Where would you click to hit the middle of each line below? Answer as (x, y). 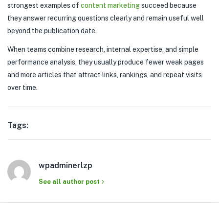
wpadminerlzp (66, 165)
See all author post (69, 182)
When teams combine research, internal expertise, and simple (103, 49)
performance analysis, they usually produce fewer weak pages (106, 62)
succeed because (168, 5)
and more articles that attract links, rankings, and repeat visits (105, 75)
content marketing (110, 5)
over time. (22, 88)
